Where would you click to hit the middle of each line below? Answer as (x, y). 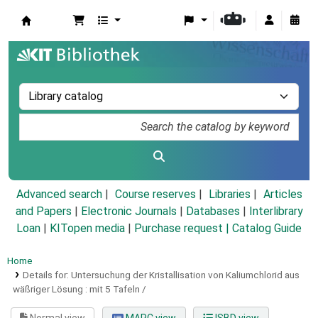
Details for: (46, 275)
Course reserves (155, 194)
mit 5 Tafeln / (118, 289)
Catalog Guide (267, 229)
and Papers (43, 212)
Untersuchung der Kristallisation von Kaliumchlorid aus (185, 275)
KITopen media (87, 229)
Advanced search (59, 194)
